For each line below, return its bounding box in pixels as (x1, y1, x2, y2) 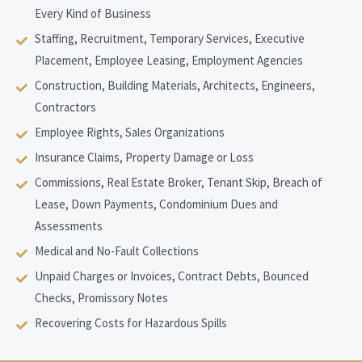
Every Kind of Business (34, 5, 151, 21)
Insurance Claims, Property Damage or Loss (34, 149, 254, 165)
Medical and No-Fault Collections (34, 242, 199, 259)
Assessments (34, 217, 103, 234)
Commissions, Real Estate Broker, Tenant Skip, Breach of (34, 174, 322, 190)
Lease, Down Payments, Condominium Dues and (34, 196, 278, 212)
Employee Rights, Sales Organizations (34, 124, 225, 140)
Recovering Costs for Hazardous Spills (34, 314, 227, 330)
